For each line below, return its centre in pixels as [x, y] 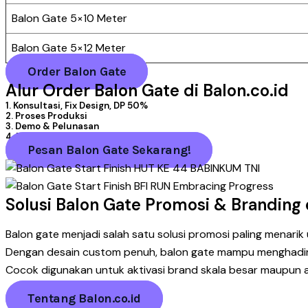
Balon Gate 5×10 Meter [69, 19]
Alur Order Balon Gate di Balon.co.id [147, 91]
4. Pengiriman [36, 137]
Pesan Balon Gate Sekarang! [109, 150]
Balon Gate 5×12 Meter [69, 48]
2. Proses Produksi [46, 116]
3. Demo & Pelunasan [52, 126]
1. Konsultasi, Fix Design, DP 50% [77, 106]
